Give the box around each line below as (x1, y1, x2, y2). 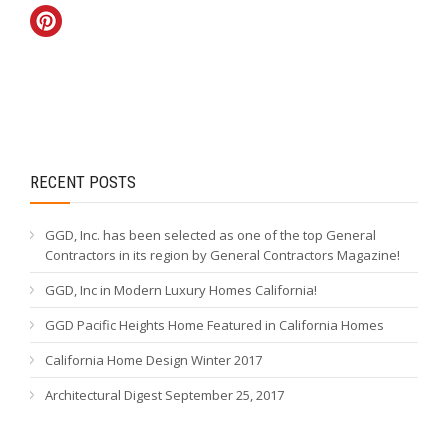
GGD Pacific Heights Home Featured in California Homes (45, 316, 384, 334)
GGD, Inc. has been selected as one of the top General (45, 226, 376, 244)
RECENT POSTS (30, 172, 136, 192)
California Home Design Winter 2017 (45, 351, 262, 369)
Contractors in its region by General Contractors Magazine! (45, 246, 400, 264)
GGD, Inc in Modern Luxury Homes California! (45, 281, 317, 299)
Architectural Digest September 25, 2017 (45, 386, 284, 404)
